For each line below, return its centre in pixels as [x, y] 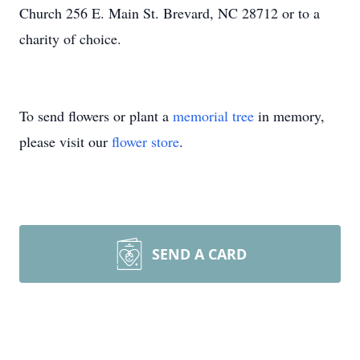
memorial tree [213, 116]
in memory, [289, 116]
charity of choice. [70, 39]
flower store [145, 141]
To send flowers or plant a [96, 116]
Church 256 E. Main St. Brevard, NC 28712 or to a [170, 13]
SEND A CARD [199, 254]
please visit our [65, 141]
